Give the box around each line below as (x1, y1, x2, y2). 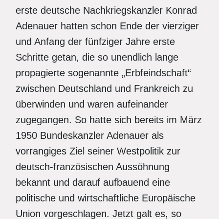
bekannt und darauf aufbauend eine (16, 177, 170, 188)
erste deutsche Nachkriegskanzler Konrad (16, 5, 197, 16)
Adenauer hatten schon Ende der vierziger (16, 21, 199, 31)
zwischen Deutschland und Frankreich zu (16, 83, 193, 94)
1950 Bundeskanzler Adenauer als (16, 130, 164, 141)
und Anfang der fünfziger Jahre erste (16, 36, 175, 47)
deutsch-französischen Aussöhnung (16, 161, 170, 172)
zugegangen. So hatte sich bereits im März (16, 114, 202, 125)
